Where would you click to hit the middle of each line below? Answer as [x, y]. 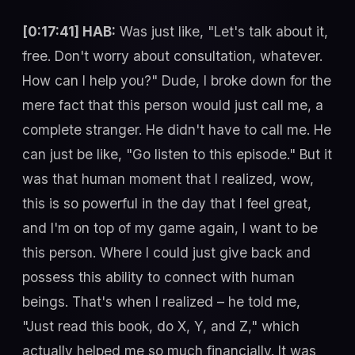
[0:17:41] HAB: [69, 31]
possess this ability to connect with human [158, 277]
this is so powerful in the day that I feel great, [167, 203]
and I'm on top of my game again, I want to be [170, 227]
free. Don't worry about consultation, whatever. [172, 55]
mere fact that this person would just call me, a [173, 105]
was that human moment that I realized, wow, [168, 178]
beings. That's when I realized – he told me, [161, 301]
